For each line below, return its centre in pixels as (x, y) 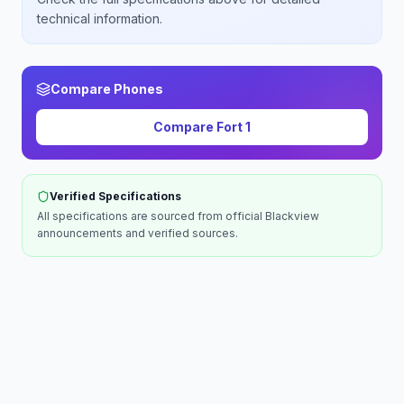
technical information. (100, 18)
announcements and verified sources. (138, 233)
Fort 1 (234, 127)
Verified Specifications (115, 196)
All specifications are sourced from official (151, 216)
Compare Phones (107, 89)
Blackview (292, 216)
